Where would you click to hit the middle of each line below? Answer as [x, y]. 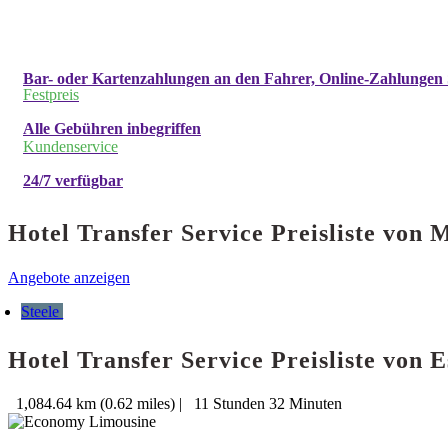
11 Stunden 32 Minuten [264, 404]
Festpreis [51, 95]
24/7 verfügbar [73, 181]
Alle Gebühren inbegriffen [112, 129]
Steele [42, 311]
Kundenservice [70, 147]
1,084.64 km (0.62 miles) [93, 404]
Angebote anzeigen [69, 277]
